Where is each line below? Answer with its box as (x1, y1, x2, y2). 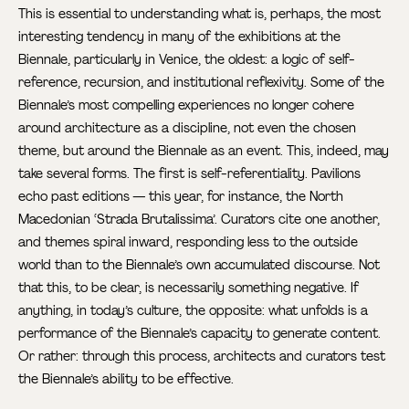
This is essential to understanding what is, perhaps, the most (18, 5, 382, 22)
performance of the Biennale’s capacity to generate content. (18, 324, 382, 341)
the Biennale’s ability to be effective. (18, 370, 235, 387)
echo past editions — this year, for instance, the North (18, 187, 344, 204)
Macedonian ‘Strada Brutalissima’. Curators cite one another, (18, 210, 381, 227)
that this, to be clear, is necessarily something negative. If (18, 278, 360, 296)
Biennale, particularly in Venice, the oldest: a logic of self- (18, 50, 356, 68)
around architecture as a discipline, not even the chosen (18, 119, 357, 136)
